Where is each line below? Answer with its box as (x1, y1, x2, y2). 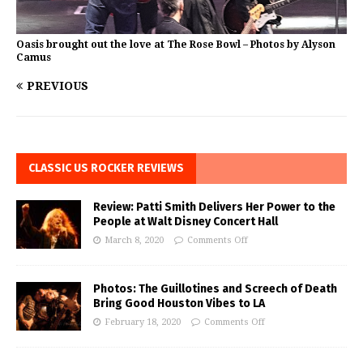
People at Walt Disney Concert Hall (93, 214, 278, 228)
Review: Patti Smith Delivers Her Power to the (93, 199, 335, 214)
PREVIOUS (27, 79, 88, 92)
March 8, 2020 (105, 234, 164, 246)
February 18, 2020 (105, 316, 181, 327)
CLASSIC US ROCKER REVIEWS (28, 160, 184, 175)
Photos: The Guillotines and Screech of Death (93, 281, 337, 296)
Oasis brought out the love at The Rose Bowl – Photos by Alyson (16, 38, 335, 50)
